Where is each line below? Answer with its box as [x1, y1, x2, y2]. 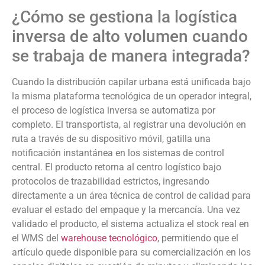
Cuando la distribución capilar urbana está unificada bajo [12, 76, 251, 88]
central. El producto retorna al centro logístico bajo [12, 161, 221, 173]
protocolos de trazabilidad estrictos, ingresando [12, 175, 209, 187]
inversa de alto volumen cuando [12, 26, 248, 46]
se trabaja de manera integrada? [12, 46, 250, 66]
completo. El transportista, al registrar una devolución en [12, 118, 246, 130]
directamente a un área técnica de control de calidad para [12, 189, 251, 201]
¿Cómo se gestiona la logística [12, 7, 237, 27]
